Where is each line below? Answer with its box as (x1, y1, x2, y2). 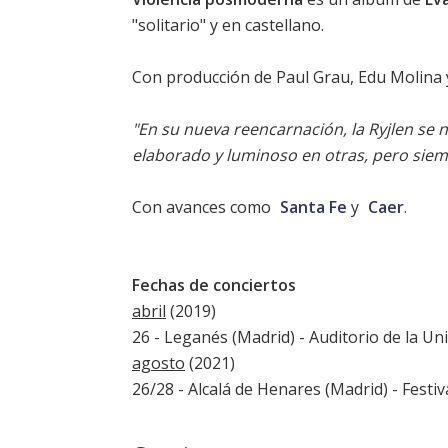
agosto (132, 352, 185, 375)
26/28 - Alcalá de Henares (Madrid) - (132, 378, 402, 401)
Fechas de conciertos (132, 274, 296, 297)
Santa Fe (280, 196, 347, 219)
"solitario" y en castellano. (132, 14, 324, 37)
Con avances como (132, 196, 275, 219)
